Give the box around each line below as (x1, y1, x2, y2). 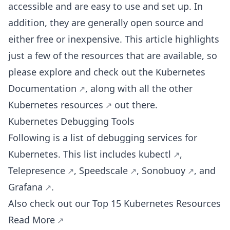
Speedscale (79, 164, 128, 177)
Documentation (8, 82, 76, 94)
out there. (112, 99, 158, 111)
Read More (8, 214, 55, 226)
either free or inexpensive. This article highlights (8, 33, 219, 45)
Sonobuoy (142, 164, 185, 177)
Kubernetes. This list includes (8, 148, 139, 160)
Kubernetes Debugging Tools (8, 115, 135, 127)
